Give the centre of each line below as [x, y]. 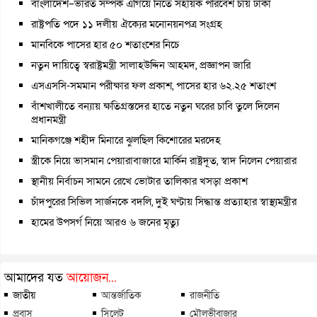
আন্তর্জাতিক [121, 295]
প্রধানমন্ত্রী [49, 119]
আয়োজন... [92, 277]
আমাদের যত [35, 277]
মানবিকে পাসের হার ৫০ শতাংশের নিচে [105, 44]
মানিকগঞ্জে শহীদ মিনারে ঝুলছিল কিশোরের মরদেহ [126, 140]
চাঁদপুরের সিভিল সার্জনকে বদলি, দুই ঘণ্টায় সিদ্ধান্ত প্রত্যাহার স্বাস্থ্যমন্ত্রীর [164, 201]
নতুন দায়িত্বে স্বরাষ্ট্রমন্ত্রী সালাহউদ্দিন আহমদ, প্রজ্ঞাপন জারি [141, 65]
